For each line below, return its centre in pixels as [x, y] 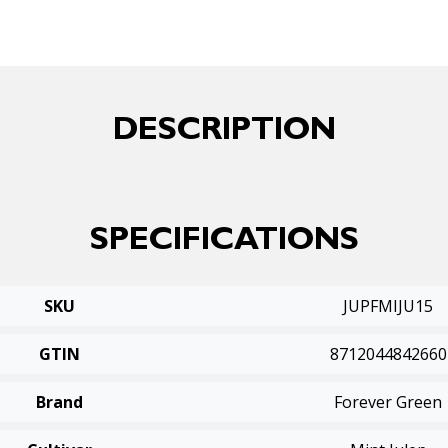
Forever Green [388, 402]
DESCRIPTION [224, 133]
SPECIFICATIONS [224, 243]
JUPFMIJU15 [388, 306]
